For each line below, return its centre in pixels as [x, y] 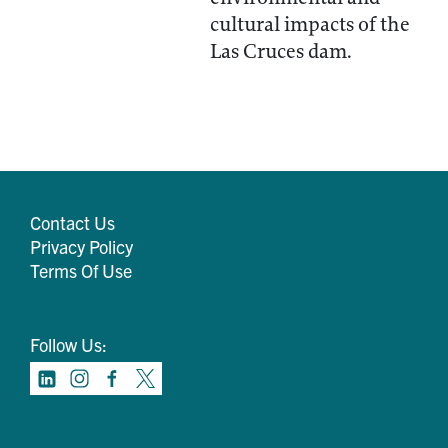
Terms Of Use [81, 270]
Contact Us [72, 222]
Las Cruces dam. [281, 51]
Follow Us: [68, 344]
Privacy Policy [81, 246]
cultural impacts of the [310, 24]
